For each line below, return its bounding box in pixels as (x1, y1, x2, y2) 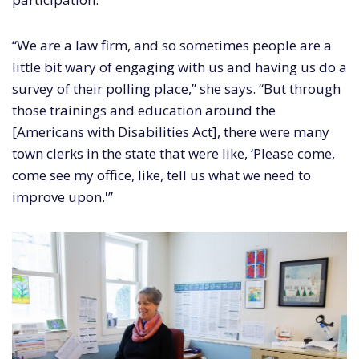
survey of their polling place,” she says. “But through (12, 79, 341, 99)
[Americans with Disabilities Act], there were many (12, 123, 329, 142)
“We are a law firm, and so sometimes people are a (12, 36, 332, 55)
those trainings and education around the (12, 101, 276, 120)
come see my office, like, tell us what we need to (12, 166, 311, 185)
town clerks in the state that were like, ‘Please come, (12, 144, 335, 163)
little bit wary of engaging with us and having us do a (12, 58, 347, 77)
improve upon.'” (12, 188, 113, 207)
